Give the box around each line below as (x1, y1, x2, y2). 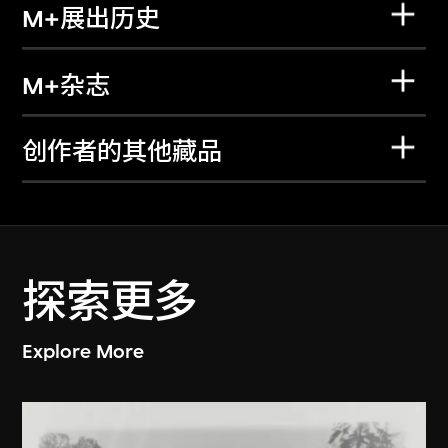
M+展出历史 (22, 5, 161, 34)
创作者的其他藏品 (22, 138, 223, 167)
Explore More (22, 339, 145, 363)
